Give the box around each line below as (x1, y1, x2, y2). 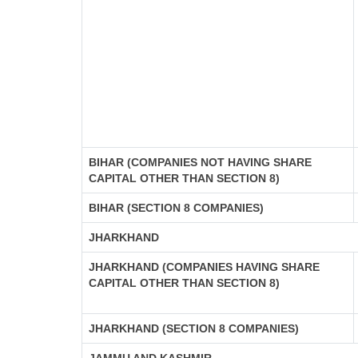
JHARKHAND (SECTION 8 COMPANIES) (89, 322, 299, 335)
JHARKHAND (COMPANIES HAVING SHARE (89, 261, 320, 273)
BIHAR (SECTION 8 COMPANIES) (89, 201, 264, 214)
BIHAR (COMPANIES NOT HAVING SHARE (89, 156, 312, 169)
